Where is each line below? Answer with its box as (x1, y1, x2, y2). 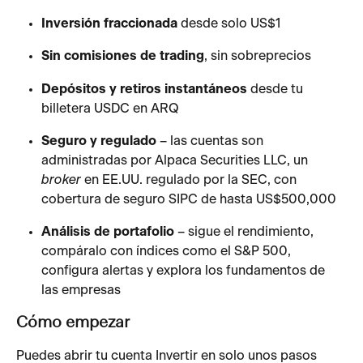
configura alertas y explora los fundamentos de (41, 263, 328, 277)
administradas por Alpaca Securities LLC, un (41, 153, 311, 167)
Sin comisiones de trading (41, 49, 204, 63)
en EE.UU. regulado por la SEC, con (81, 173, 300, 186)
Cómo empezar (16, 314, 130, 331)
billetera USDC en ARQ (41, 101, 179, 115)
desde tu (247, 82, 306, 96)
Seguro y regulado (41, 134, 156, 147)
